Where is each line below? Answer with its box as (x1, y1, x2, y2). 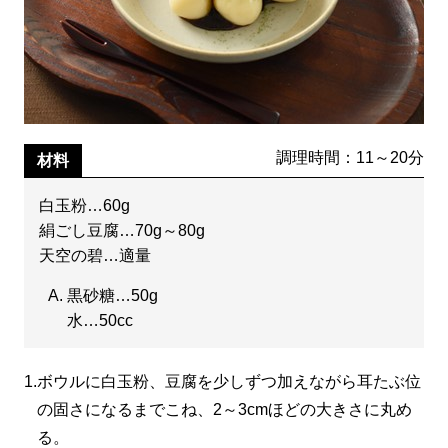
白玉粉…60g (38, 197, 130, 214)
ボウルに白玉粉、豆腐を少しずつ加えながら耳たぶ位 (36, 373, 421, 390)
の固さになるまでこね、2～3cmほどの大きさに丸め (36, 401, 412, 418)
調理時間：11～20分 (276, 149, 425, 166)
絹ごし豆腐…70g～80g (38, 222, 205, 239)
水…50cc (66, 312, 133, 329)
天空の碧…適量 (38, 247, 151, 264)
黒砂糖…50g (66, 287, 158, 304)
